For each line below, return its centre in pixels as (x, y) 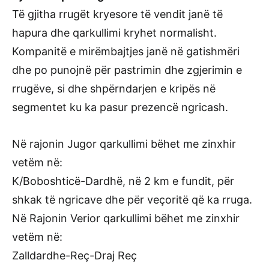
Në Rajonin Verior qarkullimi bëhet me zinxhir (126, 218)
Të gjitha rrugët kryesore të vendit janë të (117, 14)
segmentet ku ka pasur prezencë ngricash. (120, 107)
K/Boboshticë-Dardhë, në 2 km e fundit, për (123, 181)
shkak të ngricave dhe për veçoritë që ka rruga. (132, 200)
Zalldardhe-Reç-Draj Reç (74, 255)
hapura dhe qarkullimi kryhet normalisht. (114, 33)
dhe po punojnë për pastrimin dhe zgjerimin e (127, 70)
